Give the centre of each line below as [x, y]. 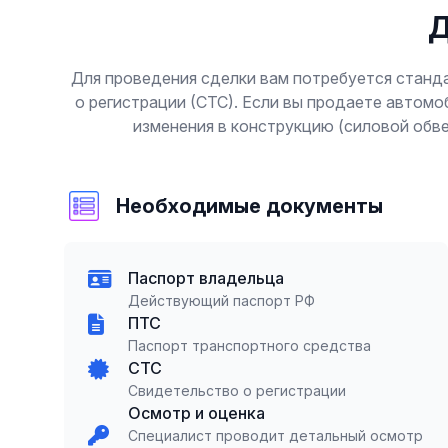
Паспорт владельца [206, 278]
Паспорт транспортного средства [249, 345]
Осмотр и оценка [196, 413]
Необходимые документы [249, 206]
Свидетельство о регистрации [237, 390]
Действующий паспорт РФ [221, 300]
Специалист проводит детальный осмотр [275, 435]
